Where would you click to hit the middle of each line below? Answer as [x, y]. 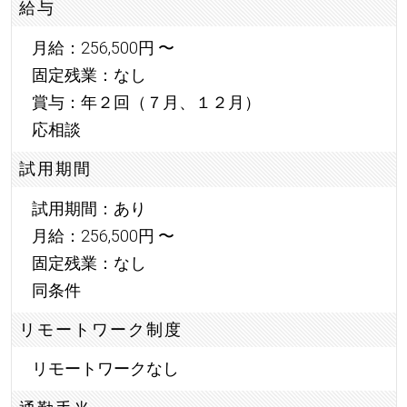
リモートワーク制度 [101, 329]
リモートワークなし [105, 369]
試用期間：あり [89, 208]
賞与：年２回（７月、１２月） [146, 102]
